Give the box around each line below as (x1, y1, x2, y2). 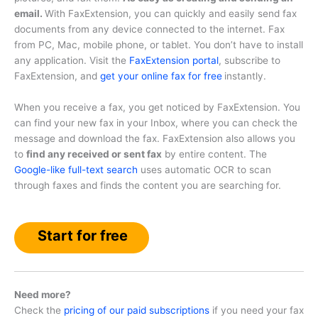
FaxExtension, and (14, 70, 100, 82)
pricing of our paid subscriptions (64, 304, 209, 316)
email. (14, 7, 45, 19)
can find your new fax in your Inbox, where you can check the (14, 116, 297, 128)
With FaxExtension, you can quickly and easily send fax (45, 7, 297, 19)
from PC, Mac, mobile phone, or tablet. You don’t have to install (14, 38, 303, 50)
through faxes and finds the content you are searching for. (14, 179, 281, 191)
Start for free (38, 227, 128, 245)
